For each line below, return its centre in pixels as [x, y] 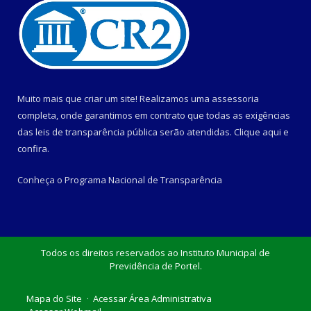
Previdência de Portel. [155, 266]
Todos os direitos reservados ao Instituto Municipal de [155, 252]
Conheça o [41, 179]
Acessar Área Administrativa [152, 298]
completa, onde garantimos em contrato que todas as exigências [154, 115]
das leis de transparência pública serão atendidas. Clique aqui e [153, 132]
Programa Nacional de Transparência [143, 179]
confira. [33, 148]
